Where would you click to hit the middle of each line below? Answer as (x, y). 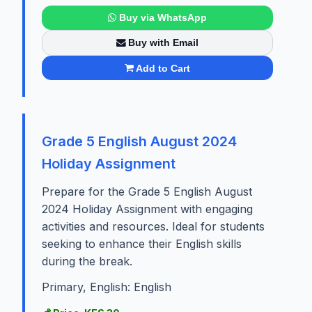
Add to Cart (163, 68)
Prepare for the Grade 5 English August (147, 192)
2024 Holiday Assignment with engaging (147, 209)
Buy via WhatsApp (163, 18)
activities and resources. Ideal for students (153, 227)
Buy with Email (164, 43)
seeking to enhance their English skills (142, 244)
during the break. (87, 262)
